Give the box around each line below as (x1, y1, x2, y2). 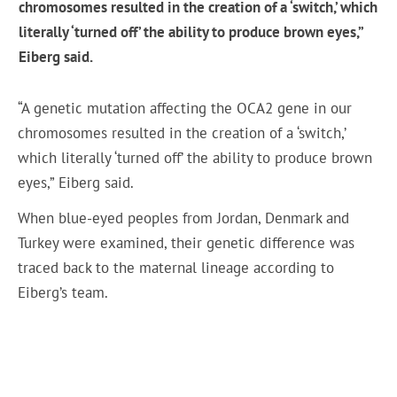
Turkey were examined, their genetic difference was (18, 233, 355, 253)
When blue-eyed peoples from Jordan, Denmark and (18, 208, 350, 229)
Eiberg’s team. (18, 283, 109, 303)
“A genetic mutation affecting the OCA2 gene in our (18, 97, 353, 118)
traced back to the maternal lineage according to (18, 258, 335, 278)
